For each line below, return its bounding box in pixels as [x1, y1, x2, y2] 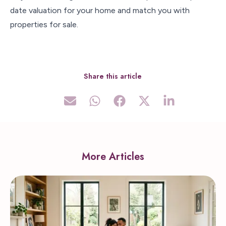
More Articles [81, 149, 145, 164]
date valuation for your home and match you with [10, 6, 190, 15]
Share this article [84, 71, 142, 81]
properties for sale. [10, 20, 78, 29]
